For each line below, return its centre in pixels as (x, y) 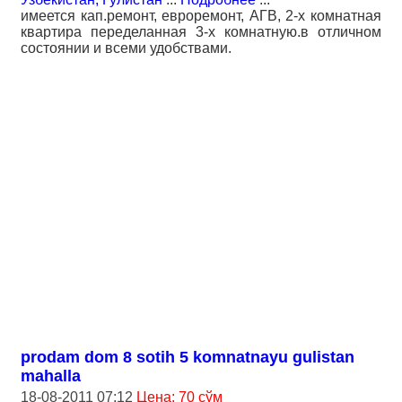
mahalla (51, 376)
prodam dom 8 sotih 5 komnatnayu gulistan (188, 357)
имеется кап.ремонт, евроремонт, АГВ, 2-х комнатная (201, 16)
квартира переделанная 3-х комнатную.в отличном (201, 32)
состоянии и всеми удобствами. (126, 48)
